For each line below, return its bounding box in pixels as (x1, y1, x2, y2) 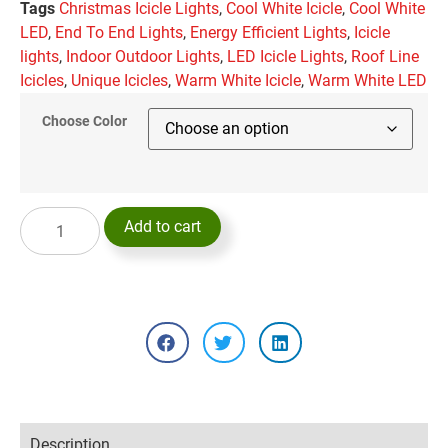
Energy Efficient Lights (190, 23, 347, 43)
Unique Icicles (71, 71, 168, 91)
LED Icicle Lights (227, 47, 344, 67)
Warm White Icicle (175, 71, 301, 91)
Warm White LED (308, 71, 427, 91)
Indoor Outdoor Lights (66, 47, 220, 67)
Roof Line (351, 47, 419, 67)
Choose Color (41, 113, 127, 131)
